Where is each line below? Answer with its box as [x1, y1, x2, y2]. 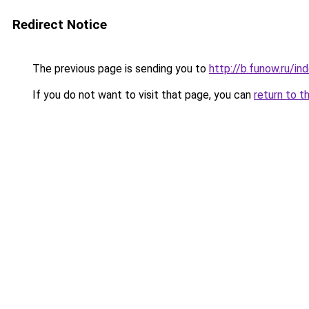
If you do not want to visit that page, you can [30, 88, 254, 101]
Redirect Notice [12, 17, 107, 32]
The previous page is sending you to [30, 62, 209, 75]
